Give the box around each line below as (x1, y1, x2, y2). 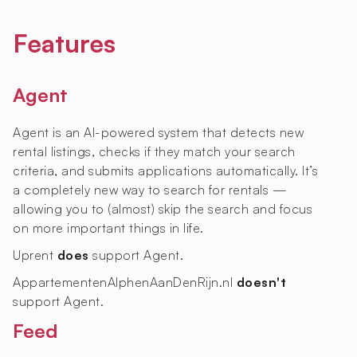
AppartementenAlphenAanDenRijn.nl (13, 274, 237, 291)
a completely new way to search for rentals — (13, 182, 287, 198)
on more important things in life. (13, 220, 204, 237)
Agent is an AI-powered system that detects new (13, 124, 304, 141)
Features (13, 27, 116, 60)
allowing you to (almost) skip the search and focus (13, 201, 312, 218)
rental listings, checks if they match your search (13, 143, 296, 160)
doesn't (236, 274, 286, 291)
